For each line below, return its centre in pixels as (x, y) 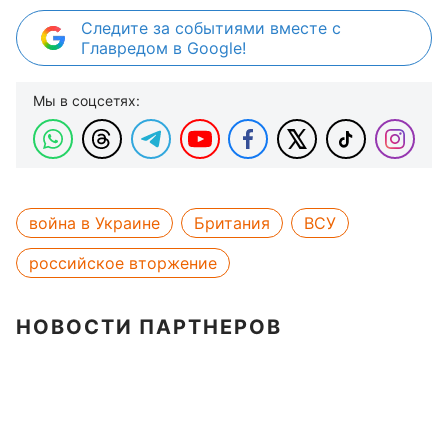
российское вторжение (123, 263)
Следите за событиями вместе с (211, 28)
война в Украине (94, 223)
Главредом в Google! (163, 48)
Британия (232, 223)
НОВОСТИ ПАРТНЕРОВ (149, 327)
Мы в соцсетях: (86, 100)
